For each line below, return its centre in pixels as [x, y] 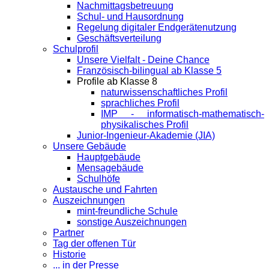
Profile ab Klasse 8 [117, 82]
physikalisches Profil [145, 125]
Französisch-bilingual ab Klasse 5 [149, 71]
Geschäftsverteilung [119, 38]
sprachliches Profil [140, 103]
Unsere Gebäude [89, 147]
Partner [68, 233]
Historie [69, 255]
